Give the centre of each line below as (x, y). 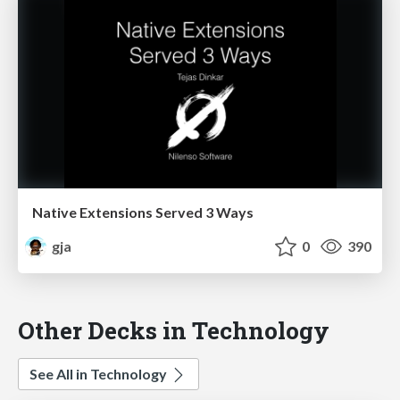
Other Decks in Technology (174, 330)
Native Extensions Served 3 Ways (143, 212)
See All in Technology (100, 374)
